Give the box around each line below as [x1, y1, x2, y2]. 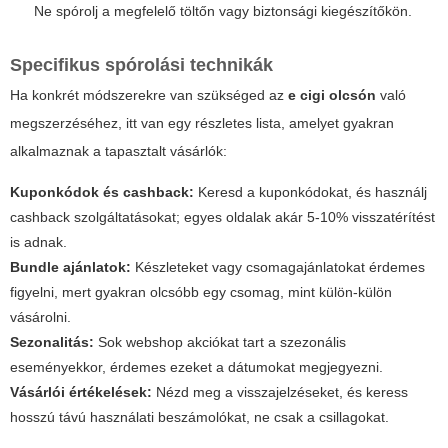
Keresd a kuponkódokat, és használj [194, 184, 427, 201]
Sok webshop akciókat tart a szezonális [94, 334, 346, 351]
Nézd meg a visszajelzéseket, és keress [152, 384, 408, 401]
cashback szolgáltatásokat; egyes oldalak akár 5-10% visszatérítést [10, 209, 435, 226]
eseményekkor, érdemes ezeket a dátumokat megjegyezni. [10, 359, 383, 376]
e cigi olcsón [288, 87, 376, 104]
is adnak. [10, 234, 67, 251]
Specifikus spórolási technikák [10, 55, 273, 76]
